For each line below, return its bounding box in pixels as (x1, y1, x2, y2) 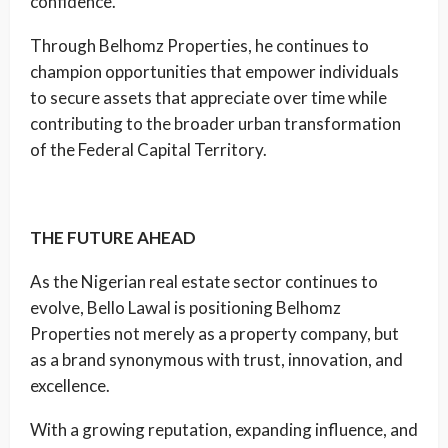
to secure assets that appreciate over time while (30, 87, 387, 108)
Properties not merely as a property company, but (30, 323, 399, 344)
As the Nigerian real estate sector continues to (30, 271, 378, 292)
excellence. (30, 375, 110, 396)
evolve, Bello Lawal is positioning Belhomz (30, 297, 341, 318)
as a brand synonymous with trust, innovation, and (30, 349, 403, 370)
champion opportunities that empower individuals (30, 61, 399, 82)
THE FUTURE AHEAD (30, 227, 196, 248)
